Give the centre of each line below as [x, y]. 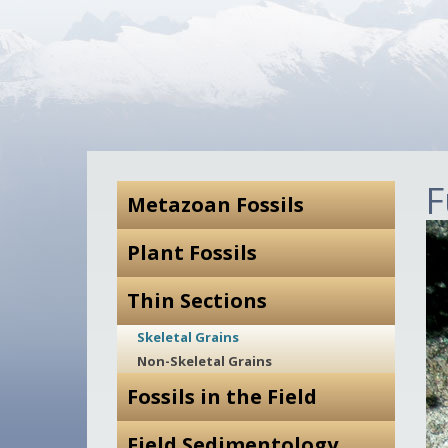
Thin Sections [197, 300]
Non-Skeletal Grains [204, 361]
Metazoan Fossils [215, 204]
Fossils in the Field [222, 396]
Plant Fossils [192, 252]
